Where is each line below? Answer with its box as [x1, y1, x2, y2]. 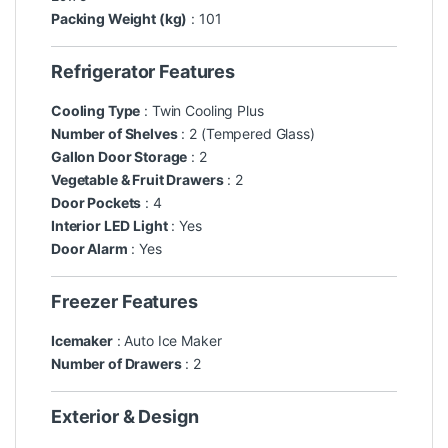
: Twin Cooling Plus [140, 102, 264, 120]
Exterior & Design [51, 406, 199, 428]
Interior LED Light [51, 217, 168, 235]
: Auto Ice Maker [112, 332, 222, 350]
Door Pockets [51, 194, 142, 212]
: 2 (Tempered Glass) [177, 125, 315, 143]
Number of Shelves [51, 125, 178, 143]
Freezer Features [51, 291, 198, 313]
